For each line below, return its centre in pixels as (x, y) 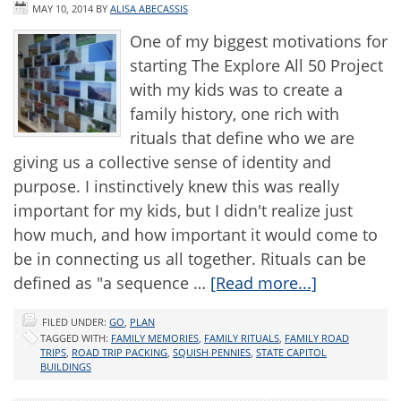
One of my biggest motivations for (259, 41)
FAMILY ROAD (317, 338)
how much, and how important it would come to (196, 235)
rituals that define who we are (242, 138)
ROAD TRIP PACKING (119, 352)
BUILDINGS (66, 367)
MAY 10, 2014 (63, 9)
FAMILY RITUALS (242, 338)
